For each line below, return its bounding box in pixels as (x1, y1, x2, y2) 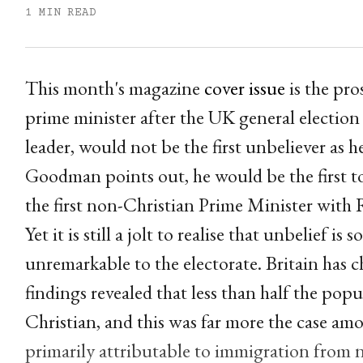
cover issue (203, 75, 285, 101)
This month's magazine (24, 75, 204, 101)
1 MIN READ (24, 6, 96, 20)
